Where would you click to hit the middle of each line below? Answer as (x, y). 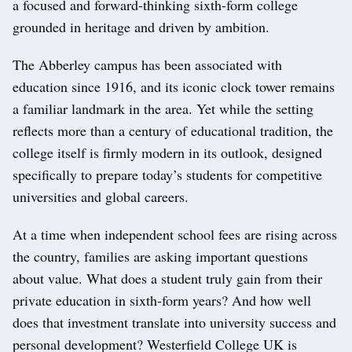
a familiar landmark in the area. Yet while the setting (163, 109)
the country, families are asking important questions (160, 257)
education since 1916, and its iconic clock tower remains (174, 87)
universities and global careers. (101, 197)
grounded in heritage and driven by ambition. (141, 27)
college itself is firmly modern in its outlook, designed (167, 153)
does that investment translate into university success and (174, 323)
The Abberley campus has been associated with (147, 65)
